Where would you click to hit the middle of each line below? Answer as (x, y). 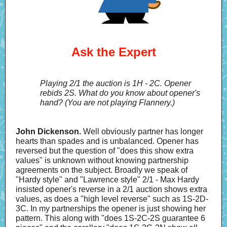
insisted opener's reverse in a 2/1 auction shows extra (111, 189)
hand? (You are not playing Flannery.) (107, 103)
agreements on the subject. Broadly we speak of (102, 170)
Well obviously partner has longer (142, 131)
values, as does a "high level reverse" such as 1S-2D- (112, 199)
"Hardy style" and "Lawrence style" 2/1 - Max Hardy (107, 180)
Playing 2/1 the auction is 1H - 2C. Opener (116, 83)
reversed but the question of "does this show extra (105, 151)
